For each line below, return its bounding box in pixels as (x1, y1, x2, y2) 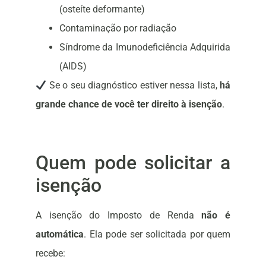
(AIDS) (59, 61, 87, 72)
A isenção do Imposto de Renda (36, 209, 202, 221)
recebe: (36, 247, 65, 259)
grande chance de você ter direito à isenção (36, 99, 222, 110)
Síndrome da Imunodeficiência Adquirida (59, 42, 230, 53)
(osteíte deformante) (59, 4, 145, 15)
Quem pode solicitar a (36, 151, 230, 174)
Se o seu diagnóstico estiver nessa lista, (46, 80, 220, 91)
